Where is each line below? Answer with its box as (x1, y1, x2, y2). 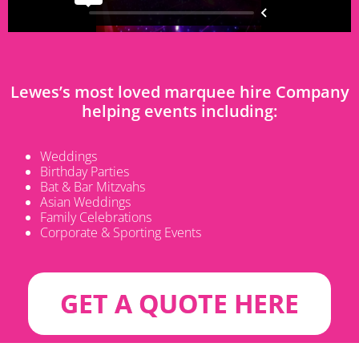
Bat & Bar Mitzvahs (40, 177, 145, 196)
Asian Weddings (40, 192, 131, 211)
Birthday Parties (40, 162, 129, 180)
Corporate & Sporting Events (40, 223, 201, 241)
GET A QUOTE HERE (60, 285, 299, 321)
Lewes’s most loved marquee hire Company (10, 81, 349, 103)
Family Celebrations (40, 208, 151, 226)
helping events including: (82, 100, 277, 123)
